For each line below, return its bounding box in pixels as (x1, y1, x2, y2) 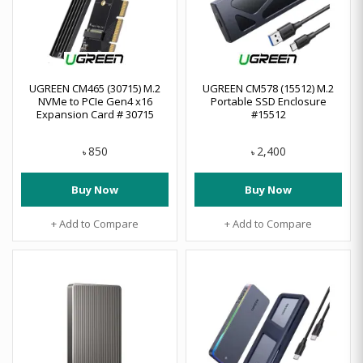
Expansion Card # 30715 (36, 107, 154, 122)
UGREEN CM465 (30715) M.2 (29, 81, 160, 96)
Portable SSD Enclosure (210, 94, 327, 109)
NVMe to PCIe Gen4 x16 (37, 94, 152, 109)
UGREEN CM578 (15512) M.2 (203, 81, 334, 96)
